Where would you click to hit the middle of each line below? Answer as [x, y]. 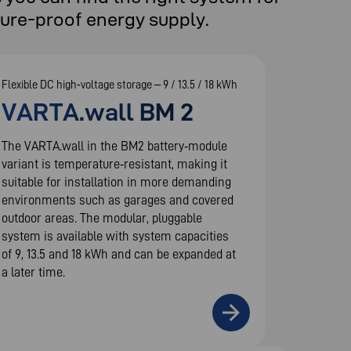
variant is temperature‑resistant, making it [115, 163]
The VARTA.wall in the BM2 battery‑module [115, 145]
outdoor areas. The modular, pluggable [102, 217]
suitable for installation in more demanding [117, 181]
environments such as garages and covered [118, 199]
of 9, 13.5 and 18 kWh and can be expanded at [119, 253]
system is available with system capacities [116, 235]
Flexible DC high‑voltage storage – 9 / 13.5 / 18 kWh [120, 84]
